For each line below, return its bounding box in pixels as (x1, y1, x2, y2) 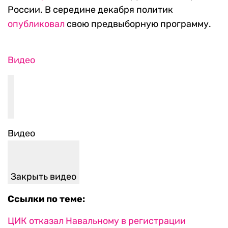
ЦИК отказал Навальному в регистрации (8, 215, 186, 227)
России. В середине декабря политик (8, 4, 173, 16)
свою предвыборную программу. (65, 18, 211, 30)
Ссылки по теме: (8, 193, 85, 205)
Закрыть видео (11, 171, 76, 183)
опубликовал (8, 18, 65, 30)
